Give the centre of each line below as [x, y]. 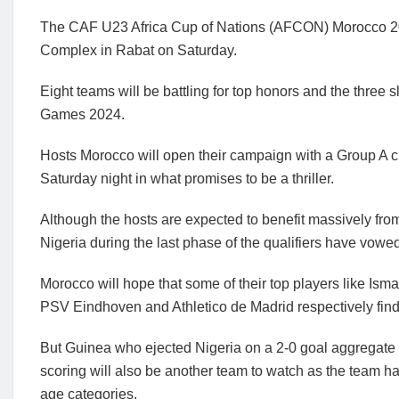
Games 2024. [82, 114]
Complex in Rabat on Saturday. [138, 50]
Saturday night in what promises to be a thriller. [187, 179]
